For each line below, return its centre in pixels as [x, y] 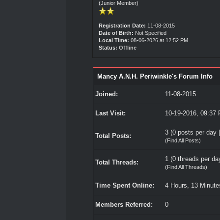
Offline [128, 48]
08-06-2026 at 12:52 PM [159, 40]
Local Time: [114, 40]
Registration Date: [123, 26]
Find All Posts [183, 140]
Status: [108, 48]
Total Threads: [117, 162]
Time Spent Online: [124, 185]
